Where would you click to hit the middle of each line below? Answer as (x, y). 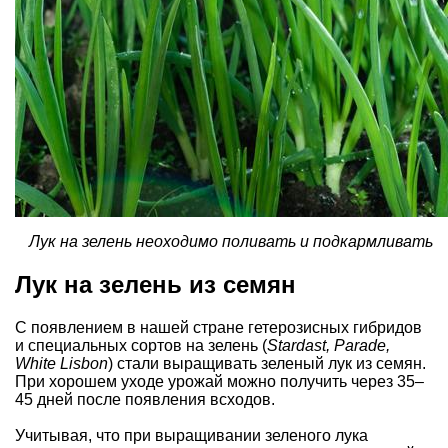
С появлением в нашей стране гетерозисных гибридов (218, 327)
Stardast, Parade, (328, 345)
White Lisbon (61, 363)
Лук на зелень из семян (155, 284)
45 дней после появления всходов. (145, 399)
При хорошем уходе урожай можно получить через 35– (219, 381)
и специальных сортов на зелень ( (141, 345)
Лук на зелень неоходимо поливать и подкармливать (231, 241)
